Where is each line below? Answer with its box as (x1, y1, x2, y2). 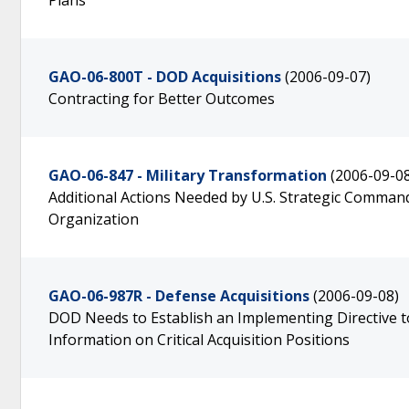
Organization (48, 209, 139, 229)
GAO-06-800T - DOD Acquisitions (48, 67, 281, 87)
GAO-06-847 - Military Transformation (48, 165, 327, 185)
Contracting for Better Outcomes (48, 89, 275, 109)
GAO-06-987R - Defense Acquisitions (48, 286, 309, 306)
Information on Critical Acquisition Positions (48, 330, 350, 350)
